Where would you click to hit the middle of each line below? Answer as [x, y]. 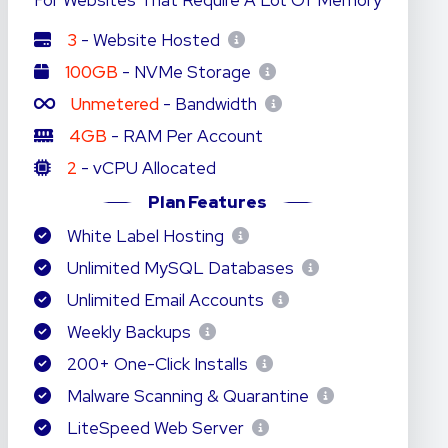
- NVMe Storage [186, 72]
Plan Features [208, 202]
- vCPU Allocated [146, 168]
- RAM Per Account [184, 136]
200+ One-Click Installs [157, 364]
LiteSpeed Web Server [155, 428]
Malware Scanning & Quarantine [187, 396]
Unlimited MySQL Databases [180, 268]
